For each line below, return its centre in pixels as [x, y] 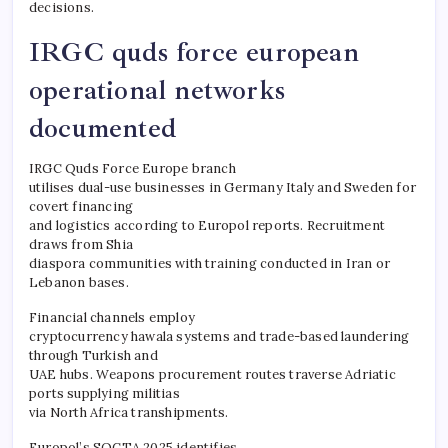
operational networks [157, 89]
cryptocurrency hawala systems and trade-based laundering [219, 336]
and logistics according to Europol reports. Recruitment [207, 225]
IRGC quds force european [194, 51]
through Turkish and [93, 355]
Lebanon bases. [79, 282]
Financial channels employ [112, 317]
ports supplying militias [104, 393]
